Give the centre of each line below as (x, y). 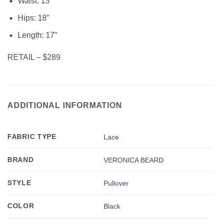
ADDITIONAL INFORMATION (65, 106)
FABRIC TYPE (32, 137)
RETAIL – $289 (34, 57)
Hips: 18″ (33, 18)
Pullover (116, 183)
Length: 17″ (37, 35)
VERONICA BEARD (134, 160)
